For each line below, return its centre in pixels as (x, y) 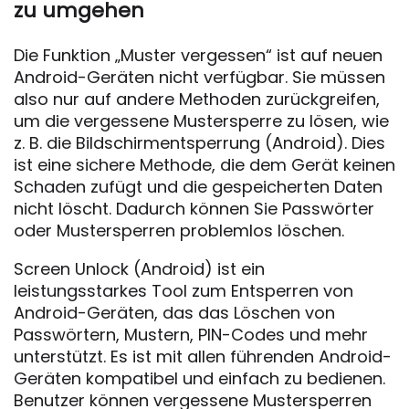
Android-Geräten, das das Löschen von (174, 313)
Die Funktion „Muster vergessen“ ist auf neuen (198, 55)
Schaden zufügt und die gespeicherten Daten (198, 187)
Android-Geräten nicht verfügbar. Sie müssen (199, 77)
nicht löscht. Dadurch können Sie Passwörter (194, 209)
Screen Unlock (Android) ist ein (139, 269)
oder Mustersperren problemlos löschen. (179, 231)
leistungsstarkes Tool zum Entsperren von (184, 291)
